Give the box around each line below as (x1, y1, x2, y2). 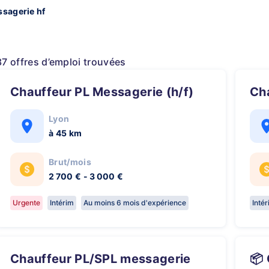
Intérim (50, 198, 74, 207)
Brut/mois (49, 157, 91, 167)
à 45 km (49, 128, 82, 138)
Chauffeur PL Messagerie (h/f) (19, 85, 194, 99)
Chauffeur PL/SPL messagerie (10, 252, 20, 266)
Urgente (13, 198, 40, 207)
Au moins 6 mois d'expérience (83, 198, 186, 207)
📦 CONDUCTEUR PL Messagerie (250, 252, 264, 266)
